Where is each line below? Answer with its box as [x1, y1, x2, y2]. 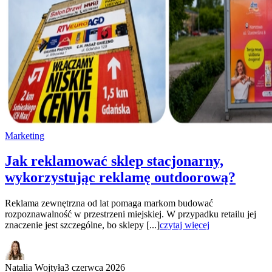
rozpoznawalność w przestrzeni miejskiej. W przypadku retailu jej [5, 209, 256, 220]
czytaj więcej [160, 220, 209, 231]
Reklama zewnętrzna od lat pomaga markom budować [5, 198, 213, 209]
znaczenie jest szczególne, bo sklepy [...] [5, 220, 160, 231]
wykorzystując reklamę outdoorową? [5, 169, 236, 186]
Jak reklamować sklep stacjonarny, [5, 153, 223, 169]
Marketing [5, 130, 44, 141]
